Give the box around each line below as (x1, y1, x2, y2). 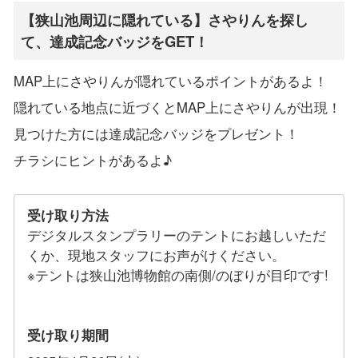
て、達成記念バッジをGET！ (21, 30, 209, 53)
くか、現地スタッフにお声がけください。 (27, 245, 286, 265)
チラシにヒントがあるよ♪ (13, 149, 172, 169)
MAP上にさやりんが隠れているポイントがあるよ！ (13, 70, 328, 90)
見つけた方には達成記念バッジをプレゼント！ (13, 123, 299, 143)
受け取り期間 (27, 325, 109, 345)
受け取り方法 (27, 205, 109, 225)
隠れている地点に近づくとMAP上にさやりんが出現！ (13, 97, 341, 117)
